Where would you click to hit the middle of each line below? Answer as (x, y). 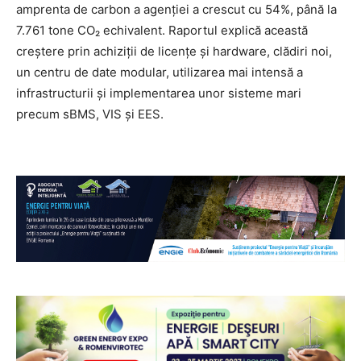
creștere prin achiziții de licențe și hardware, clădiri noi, (174, 51)
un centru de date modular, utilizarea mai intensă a (160, 72)
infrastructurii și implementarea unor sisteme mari (159, 93)
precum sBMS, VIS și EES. (90, 114)
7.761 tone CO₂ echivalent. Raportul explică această (162, 30)
